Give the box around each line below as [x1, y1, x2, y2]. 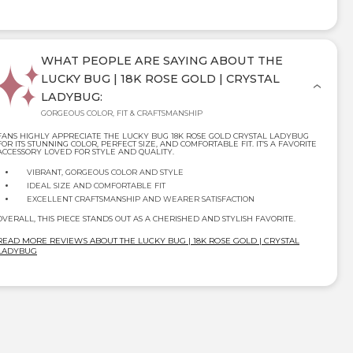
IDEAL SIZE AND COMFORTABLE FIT [27, 180, 165, 190]
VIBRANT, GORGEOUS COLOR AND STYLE [27, 167, 184, 176]
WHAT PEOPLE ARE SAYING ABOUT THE [41, 53, 283, 68]
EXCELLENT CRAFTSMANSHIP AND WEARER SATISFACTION [27, 194, 255, 203]
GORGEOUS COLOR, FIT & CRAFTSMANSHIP [41, 108, 203, 117]
